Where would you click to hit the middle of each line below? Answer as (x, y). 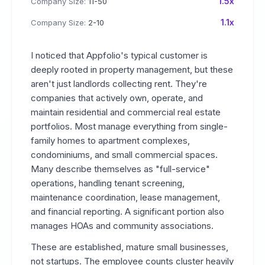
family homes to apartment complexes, (110, 140)
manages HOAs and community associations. (122, 226)
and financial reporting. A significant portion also (127, 211)
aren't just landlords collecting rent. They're (119, 84)
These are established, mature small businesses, (130, 247)
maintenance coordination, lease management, (125, 197)
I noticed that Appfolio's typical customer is (119, 55)
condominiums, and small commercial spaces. (124, 155)
